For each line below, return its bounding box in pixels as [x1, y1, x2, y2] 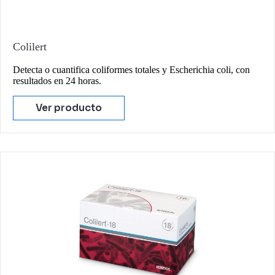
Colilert [13, 41, 47, 53]
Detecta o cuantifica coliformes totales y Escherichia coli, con [13, 64, 250, 75]
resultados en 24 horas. [13, 75, 101, 86]
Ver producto [36, 101, 102, 114]
